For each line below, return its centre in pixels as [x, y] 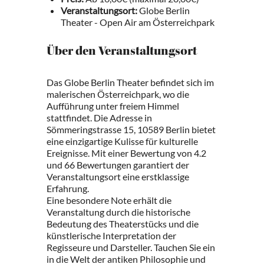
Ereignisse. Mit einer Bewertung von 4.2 [126, 153]
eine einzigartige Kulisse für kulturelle [122, 141]
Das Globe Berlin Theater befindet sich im [130, 82]
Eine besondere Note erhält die [109, 200]
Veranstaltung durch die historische [118, 212]
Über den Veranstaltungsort [122, 53]
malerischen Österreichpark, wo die [118, 94]
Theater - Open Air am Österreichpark [138, 22]
